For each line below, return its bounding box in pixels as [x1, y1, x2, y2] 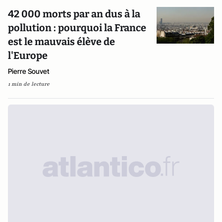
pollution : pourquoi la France [8, 22, 146, 34]
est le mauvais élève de [8, 36, 115, 48]
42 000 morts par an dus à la [8, 8, 140, 20]
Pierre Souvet [8, 67, 50, 76]
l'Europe [8, 50, 48, 62]
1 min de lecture [8, 80, 50, 88]
